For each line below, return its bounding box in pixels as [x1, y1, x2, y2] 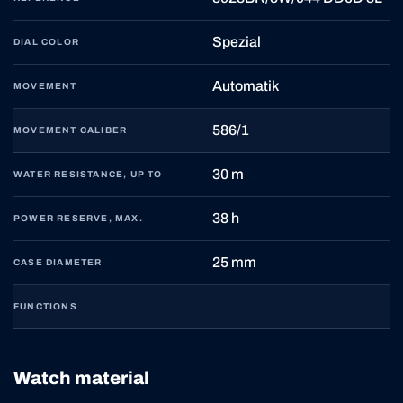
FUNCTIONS [13, 300, 77, 311]
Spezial [212, 33, 261, 49]
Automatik [212, 77, 279, 94]
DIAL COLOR [13, 36, 79, 47]
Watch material [13, 367, 149, 388]
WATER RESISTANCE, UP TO [13, 168, 163, 179]
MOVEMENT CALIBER [13, 124, 128, 135]
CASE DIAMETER [13, 256, 103, 267]
